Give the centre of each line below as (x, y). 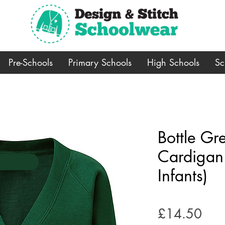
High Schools (173, 62)
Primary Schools (100, 62)
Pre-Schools (31, 62)
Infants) (183, 175)
